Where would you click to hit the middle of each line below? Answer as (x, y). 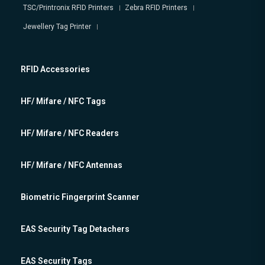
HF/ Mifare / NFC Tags (63, 101)
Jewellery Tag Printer (57, 27)
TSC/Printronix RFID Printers (68, 8)
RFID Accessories (55, 70)
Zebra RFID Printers (156, 8)
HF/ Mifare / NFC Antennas (72, 165)
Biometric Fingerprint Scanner (80, 197)
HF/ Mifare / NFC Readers (70, 133)
